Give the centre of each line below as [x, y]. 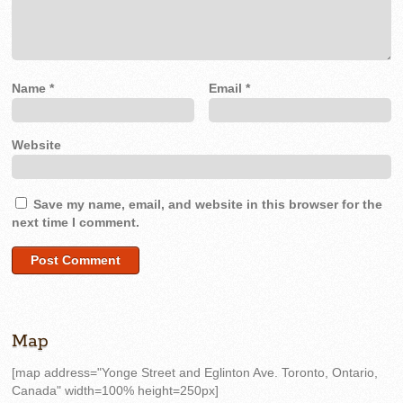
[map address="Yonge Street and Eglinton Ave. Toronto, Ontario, [195, 373]
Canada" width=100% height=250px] [116, 391]
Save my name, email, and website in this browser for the [208, 204]
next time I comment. [76, 222]
